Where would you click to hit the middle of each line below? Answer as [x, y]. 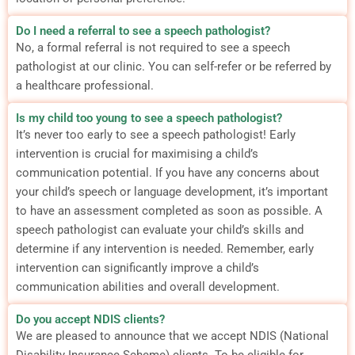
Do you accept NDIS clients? [90, 319]
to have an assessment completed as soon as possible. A [169, 210]
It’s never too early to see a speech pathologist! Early [156, 134]
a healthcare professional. [85, 85]
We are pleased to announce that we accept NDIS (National [172, 336]
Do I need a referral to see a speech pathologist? [143, 31]
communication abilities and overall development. [148, 286]
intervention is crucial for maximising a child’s [137, 153]
